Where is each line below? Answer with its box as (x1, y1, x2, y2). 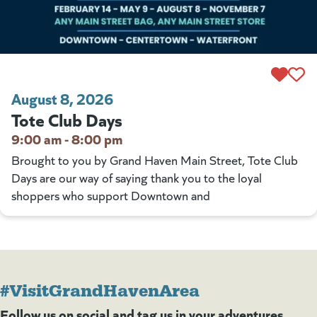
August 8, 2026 (11, 87, 113, 110)
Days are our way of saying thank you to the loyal (11, 169, 262, 187)
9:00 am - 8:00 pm (11, 129, 122, 149)
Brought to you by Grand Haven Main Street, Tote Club (11, 151, 298, 169)
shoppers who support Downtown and (11, 187, 210, 204)
